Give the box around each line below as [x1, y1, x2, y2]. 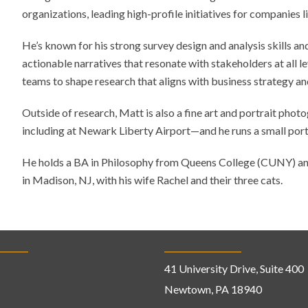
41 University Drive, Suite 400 [164, 262, 304, 275]
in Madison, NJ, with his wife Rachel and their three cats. [22, 173, 283, 186]
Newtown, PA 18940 [164, 283, 262, 296]
